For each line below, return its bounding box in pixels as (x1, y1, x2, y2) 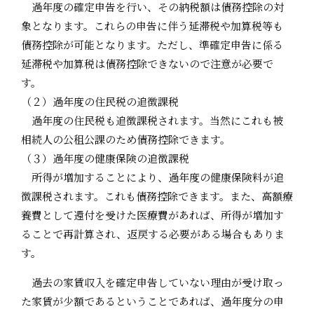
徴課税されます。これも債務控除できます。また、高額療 (21, 188, 293, 203)
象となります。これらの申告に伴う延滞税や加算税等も (21, 18, 283, 33)
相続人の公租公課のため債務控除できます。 (21, 131, 231, 146)
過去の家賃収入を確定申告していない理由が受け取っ (21, 274, 284, 289)
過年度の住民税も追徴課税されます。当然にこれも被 (21, 112, 283, 128)
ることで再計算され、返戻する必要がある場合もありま (21, 226, 285, 241)
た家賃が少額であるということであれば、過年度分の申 (21, 293, 284, 308)
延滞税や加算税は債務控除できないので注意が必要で (21, 55, 273, 71)
